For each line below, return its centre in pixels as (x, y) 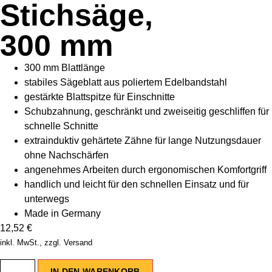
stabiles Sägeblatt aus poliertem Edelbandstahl (126, 83)
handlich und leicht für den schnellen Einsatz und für (137, 185)
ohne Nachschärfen (66, 155)
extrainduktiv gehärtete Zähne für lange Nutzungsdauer (143, 141)
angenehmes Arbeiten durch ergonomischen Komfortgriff (145, 170)
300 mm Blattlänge (65, 68)
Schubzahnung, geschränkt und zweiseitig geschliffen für (147, 112)
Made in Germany (63, 214)
